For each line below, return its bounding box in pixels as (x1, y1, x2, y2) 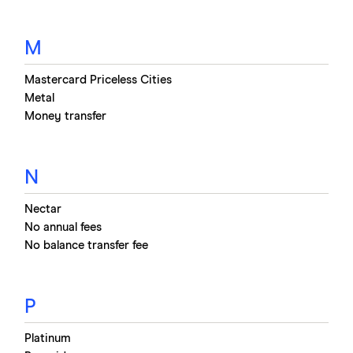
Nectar (24, 203, 61, 215)
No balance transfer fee (24, 239, 148, 251)
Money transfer (24, 110, 106, 122)
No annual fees (24, 221, 102, 233)
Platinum (24, 332, 71, 344)
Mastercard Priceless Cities (24, 73, 172, 86)
